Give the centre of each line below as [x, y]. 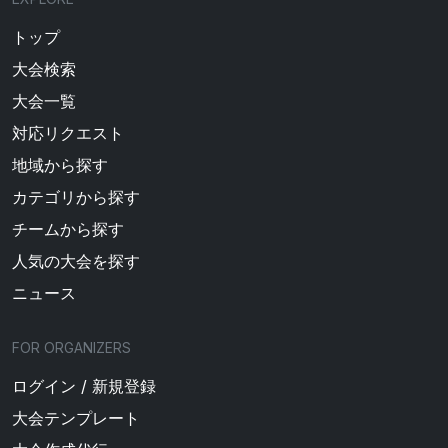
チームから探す [68, 228]
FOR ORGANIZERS [71, 347]
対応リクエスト [68, 132]
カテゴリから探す [76, 196]
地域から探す [60, 164]
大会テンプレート [76, 417]
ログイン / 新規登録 [84, 385]
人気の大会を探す [76, 260]
